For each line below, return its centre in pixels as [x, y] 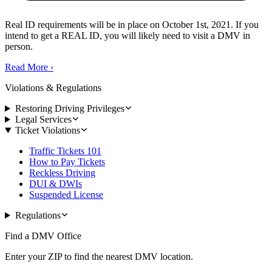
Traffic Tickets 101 [65, 151]
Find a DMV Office [43, 236]
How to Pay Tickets [67, 162]
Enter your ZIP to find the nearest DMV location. [99, 257]
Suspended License [66, 195]
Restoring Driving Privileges [70, 109]
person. [19, 47]
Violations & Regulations [53, 88]
